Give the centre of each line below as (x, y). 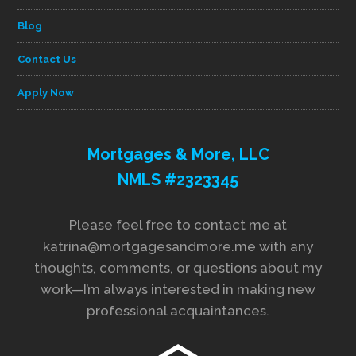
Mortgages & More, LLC (178, 154)
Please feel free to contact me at (178, 224)
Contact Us (47, 59)
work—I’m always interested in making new (178, 289)
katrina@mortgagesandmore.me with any (178, 246)
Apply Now (46, 92)
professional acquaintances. (178, 310)
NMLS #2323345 (178, 179)
